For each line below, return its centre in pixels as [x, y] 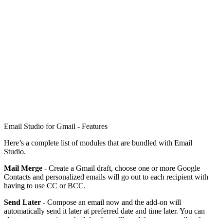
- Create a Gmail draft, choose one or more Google [121, 168]
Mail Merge [23, 168]
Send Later [22, 202]
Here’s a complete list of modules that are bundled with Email [98, 143]
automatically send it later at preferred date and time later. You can [104, 211]
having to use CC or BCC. [45, 185]
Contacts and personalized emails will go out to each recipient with [106, 177]
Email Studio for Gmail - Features [56, 126]
